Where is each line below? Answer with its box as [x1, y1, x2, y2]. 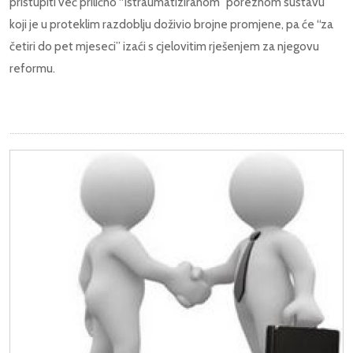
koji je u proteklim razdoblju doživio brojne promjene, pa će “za [9, 16, 333, 32]
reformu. [9, 60, 55, 76]
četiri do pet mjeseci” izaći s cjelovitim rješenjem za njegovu [9, 38, 319, 54]
